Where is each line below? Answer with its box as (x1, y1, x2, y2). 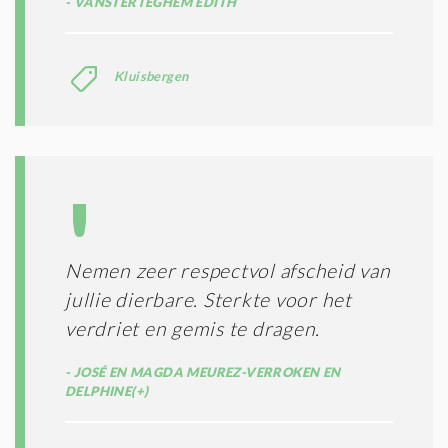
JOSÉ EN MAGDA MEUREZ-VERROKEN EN (70, 363, 341, 380)
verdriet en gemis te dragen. (65, 316, 320, 340)
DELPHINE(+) (65, 382, 149, 399)
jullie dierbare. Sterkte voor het (65, 287, 352, 311)
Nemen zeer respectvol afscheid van (65, 258, 391, 282)
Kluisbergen (114, 67, 189, 84)
